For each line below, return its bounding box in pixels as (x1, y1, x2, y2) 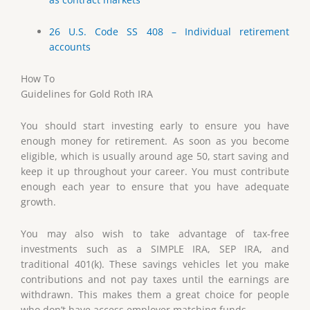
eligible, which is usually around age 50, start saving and (21, 149, 289, 163)
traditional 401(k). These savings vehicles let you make (21, 257, 289, 271)
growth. (21, 194, 56, 208)
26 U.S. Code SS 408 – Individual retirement (49, 25, 289, 39)
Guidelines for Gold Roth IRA (21, 86, 153, 100)
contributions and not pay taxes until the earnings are (21, 272, 289, 286)
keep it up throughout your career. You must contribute (21, 164, 289, 178)
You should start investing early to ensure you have (21, 118, 289, 132)
